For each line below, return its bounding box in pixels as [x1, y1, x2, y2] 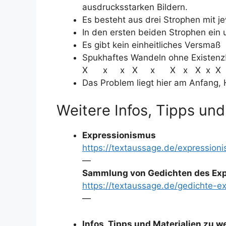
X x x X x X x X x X [82, 65, 221, 75]
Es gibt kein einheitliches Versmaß [82, 39, 220, 50]
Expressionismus [82, 130, 156, 140]
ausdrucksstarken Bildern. [82, 2, 188, 12]
